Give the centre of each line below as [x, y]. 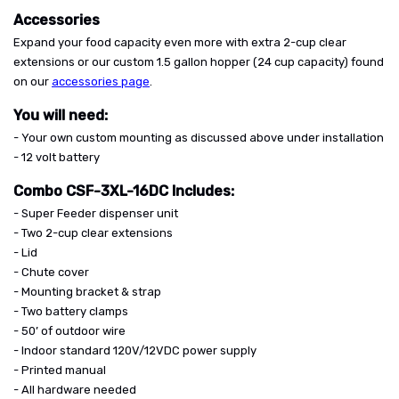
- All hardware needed [75, 390]
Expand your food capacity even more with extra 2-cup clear [180, 42]
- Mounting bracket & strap [87, 292]
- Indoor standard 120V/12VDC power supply [135, 350]
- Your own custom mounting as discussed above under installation [199, 138]
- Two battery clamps [71, 311]
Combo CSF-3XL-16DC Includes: [124, 191]
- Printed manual [60, 370]
